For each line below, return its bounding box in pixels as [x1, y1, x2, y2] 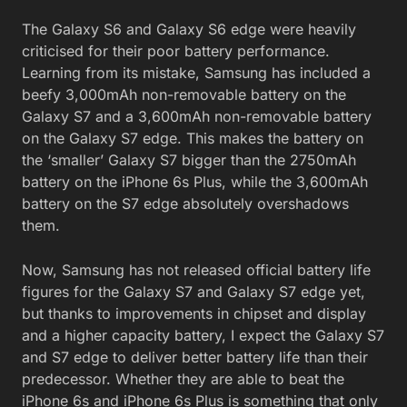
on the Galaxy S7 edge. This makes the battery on [22, 129, 363, 148]
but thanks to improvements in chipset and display [22, 304, 366, 323]
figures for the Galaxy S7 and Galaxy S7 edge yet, [22, 283, 365, 302]
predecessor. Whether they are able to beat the [22, 370, 344, 389]
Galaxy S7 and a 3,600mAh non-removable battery [22, 107, 372, 126]
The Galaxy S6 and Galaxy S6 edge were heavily [22, 20, 356, 39]
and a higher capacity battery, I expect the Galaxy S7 [22, 326, 384, 345]
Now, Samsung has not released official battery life [22, 261, 371, 280]
